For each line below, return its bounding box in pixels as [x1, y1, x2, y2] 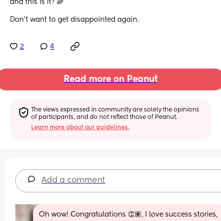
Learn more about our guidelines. [31, 124, 130, 131]
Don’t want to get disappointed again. [10, 16, 139, 24]
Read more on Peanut [63, 75, 158, 84]
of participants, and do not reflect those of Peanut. [31, 114, 178, 120]
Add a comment [41, 176, 106, 184]
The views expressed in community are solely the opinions [31, 107, 200, 113]
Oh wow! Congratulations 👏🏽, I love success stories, [39, 211, 218, 218]
